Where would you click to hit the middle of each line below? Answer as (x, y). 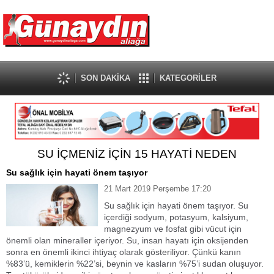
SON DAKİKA (106, 78)
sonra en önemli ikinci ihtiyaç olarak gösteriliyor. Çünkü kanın (124, 252)
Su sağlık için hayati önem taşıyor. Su (176, 206)
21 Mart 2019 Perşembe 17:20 (157, 189)
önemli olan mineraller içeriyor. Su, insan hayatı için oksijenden (127, 240)
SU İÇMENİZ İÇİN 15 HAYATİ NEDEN (137, 154)
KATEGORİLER (188, 78)
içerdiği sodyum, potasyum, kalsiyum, (176, 217)
